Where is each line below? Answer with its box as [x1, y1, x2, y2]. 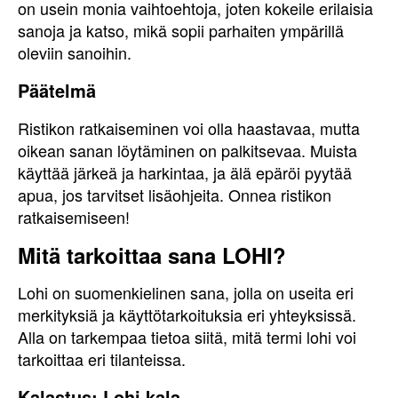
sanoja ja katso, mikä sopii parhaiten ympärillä [18, 19, 344, 42]
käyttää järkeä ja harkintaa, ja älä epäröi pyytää [18, 161, 352, 184]
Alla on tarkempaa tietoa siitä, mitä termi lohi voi [18, 325, 356, 348]
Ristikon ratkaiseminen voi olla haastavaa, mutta [18, 116, 360, 139]
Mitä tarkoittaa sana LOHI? [18, 240, 286, 270]
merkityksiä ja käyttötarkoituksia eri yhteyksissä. [18, 303, 356, 326]
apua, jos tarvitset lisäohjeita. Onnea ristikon [18, 183, 331, 206]
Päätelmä [18, 77, 96, 103]
